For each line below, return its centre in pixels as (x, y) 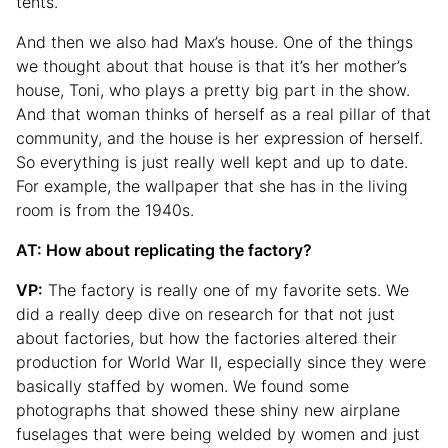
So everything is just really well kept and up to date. (212, 162)
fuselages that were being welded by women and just (218, 434)
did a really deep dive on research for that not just (205, 314)
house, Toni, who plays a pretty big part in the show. (213, 90)
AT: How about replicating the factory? (164, 250)
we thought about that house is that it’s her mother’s (211, 66)
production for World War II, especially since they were (221, 362)
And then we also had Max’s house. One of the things (214, 42)
